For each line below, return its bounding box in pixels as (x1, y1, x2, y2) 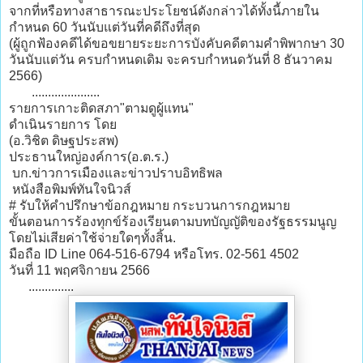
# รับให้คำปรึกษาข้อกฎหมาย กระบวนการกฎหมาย (9, 199, 290, 213)
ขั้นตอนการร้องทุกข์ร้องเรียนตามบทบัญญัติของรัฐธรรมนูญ (9, 215, 336, 229)
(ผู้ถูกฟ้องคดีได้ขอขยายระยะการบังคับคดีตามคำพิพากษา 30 (9, 36, 344, 51)
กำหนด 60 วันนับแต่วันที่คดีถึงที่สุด (9, 20, 200, 35)
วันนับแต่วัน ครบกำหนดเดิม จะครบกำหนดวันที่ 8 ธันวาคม (9, 53, 332, 67)
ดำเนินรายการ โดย (9, 117, 117, 132)
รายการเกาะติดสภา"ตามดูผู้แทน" (9, 101, 197, 116)
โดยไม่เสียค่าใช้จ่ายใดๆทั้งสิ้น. (9, 231, 176, 246)
